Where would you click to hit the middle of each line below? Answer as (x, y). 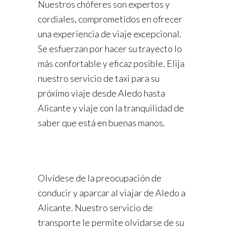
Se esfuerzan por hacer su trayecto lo (110, 49)
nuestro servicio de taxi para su (99, 78)
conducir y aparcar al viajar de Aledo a (112, 193)
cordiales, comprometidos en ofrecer (110, 19)
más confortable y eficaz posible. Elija (111, 64)
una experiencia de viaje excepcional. (110, 34)
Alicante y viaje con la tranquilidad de (111, 108)
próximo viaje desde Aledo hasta (101, 93)
